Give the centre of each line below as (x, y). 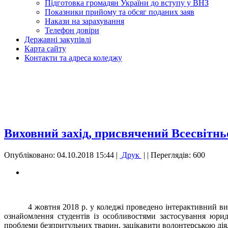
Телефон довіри (72, 31)
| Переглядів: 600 (176, 155)
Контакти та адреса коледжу (73, 58)
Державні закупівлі (58, 40)
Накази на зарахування (84, 21)
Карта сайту (45, 49)
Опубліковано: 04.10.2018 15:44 (59, 155)
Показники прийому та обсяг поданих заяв (120, 12)
